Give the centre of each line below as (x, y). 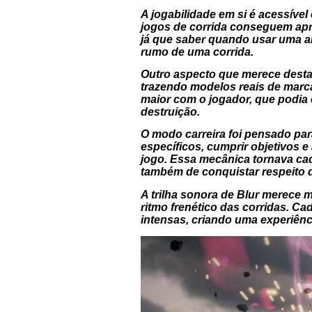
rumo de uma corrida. (197, 52)
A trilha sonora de (188, 194)
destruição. (170, 112)
